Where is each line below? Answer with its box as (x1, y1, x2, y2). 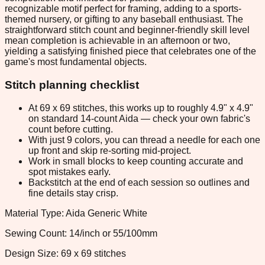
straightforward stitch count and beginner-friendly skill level (5, 25, 250, 35)
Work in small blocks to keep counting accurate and (28, 156, 243, 166)
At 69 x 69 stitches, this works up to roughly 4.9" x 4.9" (28, 102, 253, 113)
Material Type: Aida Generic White (5, 208, 147, 218)
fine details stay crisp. (28, 188, 118, 198)
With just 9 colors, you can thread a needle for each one (28, 134, 260, 145)
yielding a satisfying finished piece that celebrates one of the (5, 46, 256, 57)
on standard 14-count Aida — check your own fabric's (28, 113, 250, 124)
